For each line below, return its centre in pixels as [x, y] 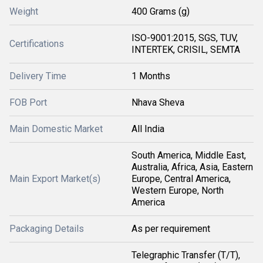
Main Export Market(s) [55, 179]
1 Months [151, 76]
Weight [24, 11]
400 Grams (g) [161, 11]
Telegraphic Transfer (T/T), [186, 255]
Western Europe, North [178, 190]
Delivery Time [38, 76]
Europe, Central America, [181, 179]
